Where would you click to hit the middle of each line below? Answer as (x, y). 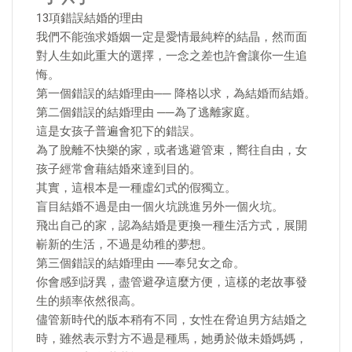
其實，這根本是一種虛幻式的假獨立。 (136, 188)
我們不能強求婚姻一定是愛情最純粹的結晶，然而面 (172, 37)
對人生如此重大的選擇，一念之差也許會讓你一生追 (172, 56)
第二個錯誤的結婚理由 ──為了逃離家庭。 (147, 112)
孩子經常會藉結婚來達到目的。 (119, 169)
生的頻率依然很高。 (89, 301)
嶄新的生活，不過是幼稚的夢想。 (125, 244)
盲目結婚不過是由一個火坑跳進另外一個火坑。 (160, 207)
